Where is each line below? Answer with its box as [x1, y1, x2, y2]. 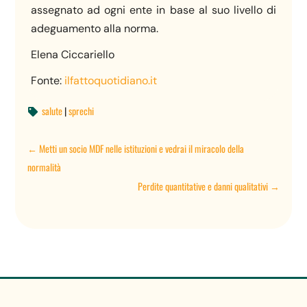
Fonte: [31, 73, 65, 88]
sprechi [68, 103, 94, 118]
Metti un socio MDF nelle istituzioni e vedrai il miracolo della [39, 140, 245, 156]
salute [41, 103, 62, 118]
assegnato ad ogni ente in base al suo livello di [31, 2, 276, 17]
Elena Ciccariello [31, 47, 115, 62]
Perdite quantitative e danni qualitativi [137, 178, 268, 193]
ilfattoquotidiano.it [64, 73, 158, 88]
